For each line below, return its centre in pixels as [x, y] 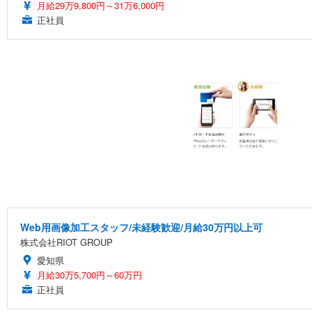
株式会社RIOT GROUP [67, 242]
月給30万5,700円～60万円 [89, 274]
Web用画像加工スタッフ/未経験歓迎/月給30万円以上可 [141, 227]
